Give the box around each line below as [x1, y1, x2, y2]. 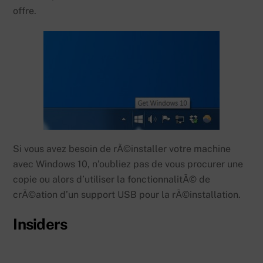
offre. [13, 5, 37, 16]
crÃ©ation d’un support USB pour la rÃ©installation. [13, 189, 241, 201]
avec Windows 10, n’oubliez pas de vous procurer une [13, 159, 244, 170]
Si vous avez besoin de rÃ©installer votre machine [13, 143, 231, 155]
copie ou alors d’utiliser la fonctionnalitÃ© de [13, 174, 211, 186]
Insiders [13, 215, 68, 234]
